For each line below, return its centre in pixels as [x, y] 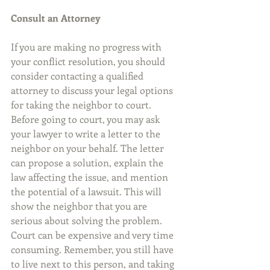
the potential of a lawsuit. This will [87, 192]
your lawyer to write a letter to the [87, 134]
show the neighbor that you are [80, 206]
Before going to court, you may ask [86, 119]
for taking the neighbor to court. [82, 105]
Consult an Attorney [56, 18]
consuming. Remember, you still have [93, 250]
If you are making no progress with [87, 47]
